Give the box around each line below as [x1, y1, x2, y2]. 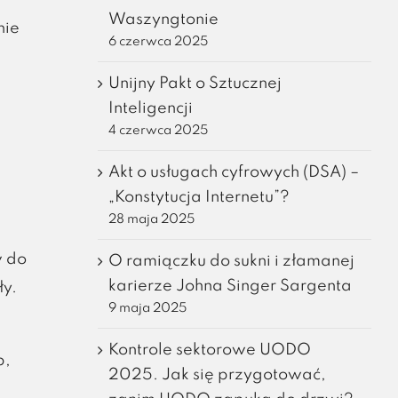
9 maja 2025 [107, 301, 187, 314]
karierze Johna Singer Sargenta [107, 277, 352, 294]
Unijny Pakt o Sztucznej [107, 75, 282, 92]
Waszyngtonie [107, 11, 219, 28]
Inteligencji [107, 99, 193, 116]
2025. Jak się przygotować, [107, 366, 326, 383]
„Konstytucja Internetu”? [107, 188, 290, 205]
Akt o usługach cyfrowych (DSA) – [107, 163, 359, 180]
